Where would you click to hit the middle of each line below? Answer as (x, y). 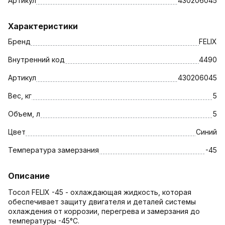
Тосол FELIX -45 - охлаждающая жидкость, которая (100, 192)
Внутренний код (36, 59)
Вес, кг (20, 95)
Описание (29, 176)
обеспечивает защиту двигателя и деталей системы (102, 201)
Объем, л (24, 114)
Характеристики (43, 26)
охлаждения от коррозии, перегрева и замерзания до (104, 211)
